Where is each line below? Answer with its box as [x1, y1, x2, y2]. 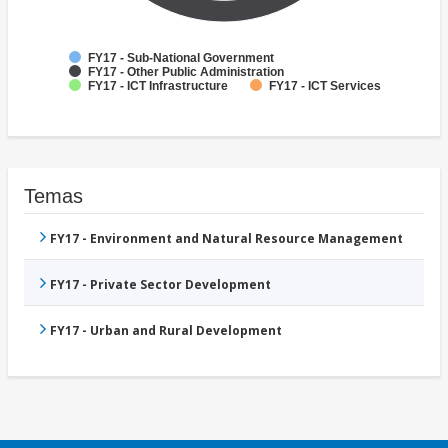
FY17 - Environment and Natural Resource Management [50, 229, 403, 247]
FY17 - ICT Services [269, 78, 381, 93]
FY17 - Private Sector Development [50, 275, 271, 293]
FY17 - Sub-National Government [88, 50, 274, 65]
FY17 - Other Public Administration [88, 64, 284, 79]
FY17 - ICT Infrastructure [88, 78, 228, 93]
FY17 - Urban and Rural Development [50, 321, 282, 339]
